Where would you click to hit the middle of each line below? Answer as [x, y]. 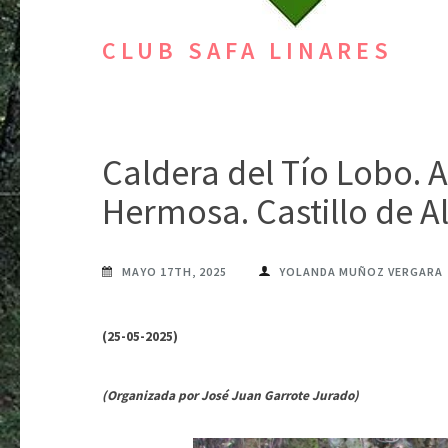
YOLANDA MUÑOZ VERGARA [361, 272]
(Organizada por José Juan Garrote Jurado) [230, 396]
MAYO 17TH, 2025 [174, 272]
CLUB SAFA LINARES [247, 50]
